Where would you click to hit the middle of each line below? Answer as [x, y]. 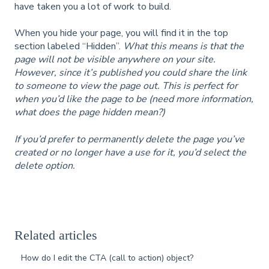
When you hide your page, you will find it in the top [121, 33]
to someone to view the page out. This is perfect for [126, 86]
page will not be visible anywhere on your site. [115, 60]
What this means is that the [183, 47]
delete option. [45, 165]
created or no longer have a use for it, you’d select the [130, 152]
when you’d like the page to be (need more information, [134, 99]
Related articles [56, 235]
